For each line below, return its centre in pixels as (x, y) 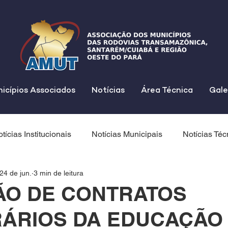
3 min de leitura (59, 173)
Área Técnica (167, 91)
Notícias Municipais (127, 134)
